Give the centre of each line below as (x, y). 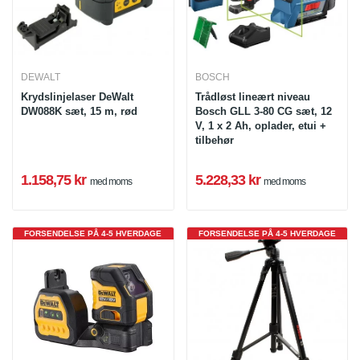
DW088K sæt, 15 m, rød (79, 112)
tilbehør (214, 141)
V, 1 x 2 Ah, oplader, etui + (260, 126)
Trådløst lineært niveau (252, 97)
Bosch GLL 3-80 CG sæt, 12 (263, 112)
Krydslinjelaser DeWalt (77, 97)
